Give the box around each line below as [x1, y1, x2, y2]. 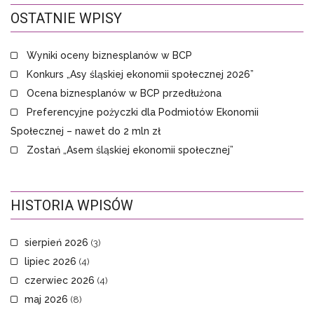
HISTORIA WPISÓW [11, 197, 133, 214]
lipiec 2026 [25, 256, 76, 268]
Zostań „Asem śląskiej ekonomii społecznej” [27, 144, 233, 156]
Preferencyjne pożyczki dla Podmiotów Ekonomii [27, 107, 259, 118]
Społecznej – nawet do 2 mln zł [11, 125, 161, 137]
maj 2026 [25, 294, 68, 306]
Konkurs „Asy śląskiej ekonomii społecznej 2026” [27, 69, 254, 81]
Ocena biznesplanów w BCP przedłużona [27, 88, 221, 100]
